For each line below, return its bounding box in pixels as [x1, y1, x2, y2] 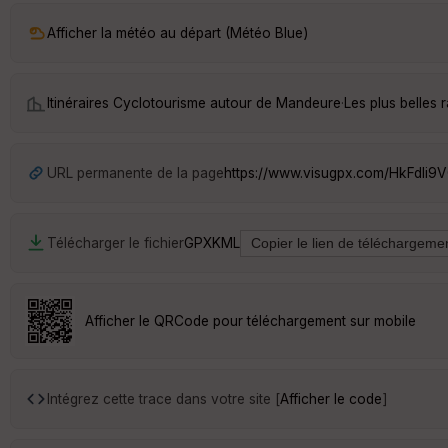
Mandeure [276, 94, 341, 111]
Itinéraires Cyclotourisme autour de [47, 94, 276, 111]
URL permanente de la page [47, 164, 224, 181]
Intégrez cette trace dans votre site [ [47, 390, 280, 407]
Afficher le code [280, 390, 382, 407]
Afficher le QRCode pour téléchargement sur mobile [85, 312, 416, 329]
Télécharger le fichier [47, 234, 184, 251]
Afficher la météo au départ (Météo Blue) [47, 24, 308, 41]
